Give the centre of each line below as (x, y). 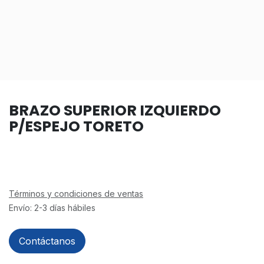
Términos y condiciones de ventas (76, 193)
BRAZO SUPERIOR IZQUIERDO (115, 110)
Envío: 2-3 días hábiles (52, 207)
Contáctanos (47, 241)
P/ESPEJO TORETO (76, 126)
